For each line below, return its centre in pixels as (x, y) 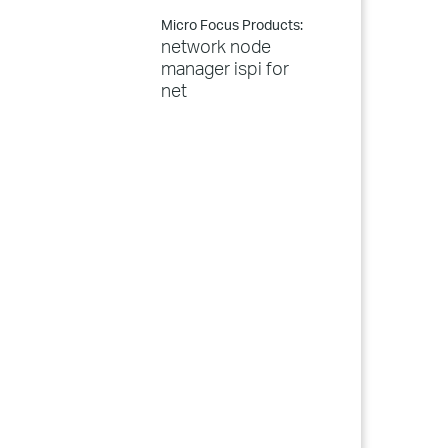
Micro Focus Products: (232, 24)
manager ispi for (225, 68)
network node (216, 46)
